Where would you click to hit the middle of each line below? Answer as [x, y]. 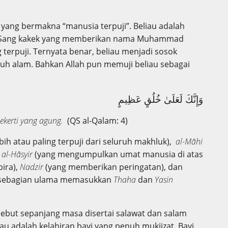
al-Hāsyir [18, 154]
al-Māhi [189, 141]
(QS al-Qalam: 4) [95, 121]
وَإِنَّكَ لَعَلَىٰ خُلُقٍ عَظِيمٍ [161, 99]
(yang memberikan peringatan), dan [114, 167]
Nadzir [33, 167]
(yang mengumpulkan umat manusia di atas [119, 154]
